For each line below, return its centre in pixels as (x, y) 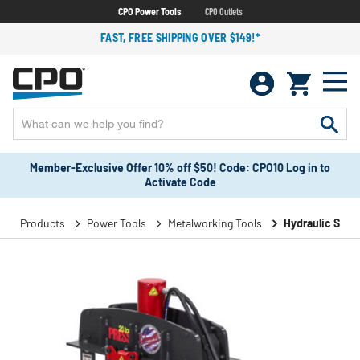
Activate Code (180, 182)
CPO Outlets (223, 11)
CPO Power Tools (149, 11)
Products (43, 223)
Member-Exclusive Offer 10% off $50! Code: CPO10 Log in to (180, 168)
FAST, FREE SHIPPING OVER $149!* (180, 37)
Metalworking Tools (215, 223)
